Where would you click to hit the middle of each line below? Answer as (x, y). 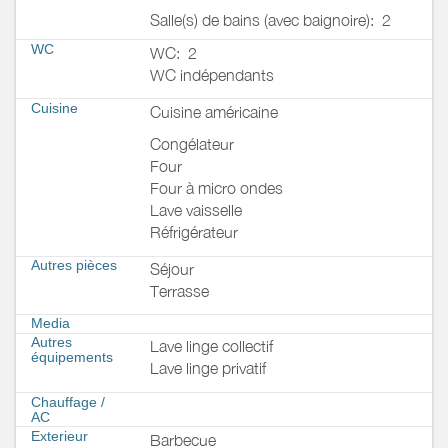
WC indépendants (212, 74)
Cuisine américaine (214, 111)
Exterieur (59, 435)
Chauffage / (68, 401)
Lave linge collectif (211, 346)
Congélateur (192, 143)
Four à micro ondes (216, 187)
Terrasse (179, 291)
